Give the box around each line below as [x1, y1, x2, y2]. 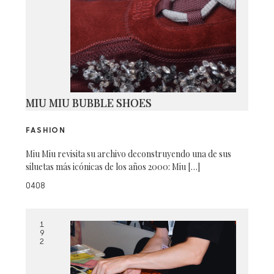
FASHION [26, 127, 67, 135]
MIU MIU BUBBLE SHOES [26, 95, 152, 110]
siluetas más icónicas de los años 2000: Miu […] [26, 160, 201, 172]
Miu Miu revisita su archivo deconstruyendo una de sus [26, 147, 232, 160]
